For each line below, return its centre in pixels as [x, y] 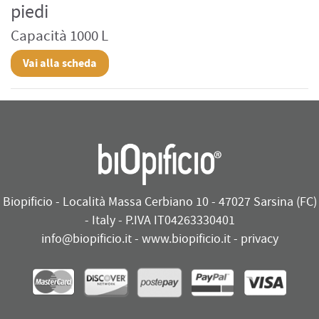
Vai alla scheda [60, 63]
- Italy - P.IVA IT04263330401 [159, 220]
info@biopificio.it [86, 239]
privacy [259, 239]
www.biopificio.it [186, 239]
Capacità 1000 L [59, 36]
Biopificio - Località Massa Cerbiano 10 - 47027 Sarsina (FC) [159, 202]
